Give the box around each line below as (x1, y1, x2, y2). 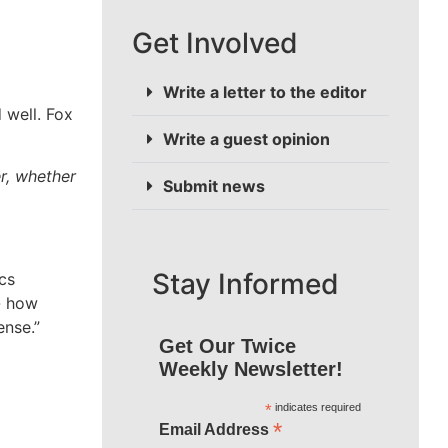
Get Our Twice (158, 335, 296, 358)
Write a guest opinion (163, 129, 330, 150)
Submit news (163, 176, 265, 197)
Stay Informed (152, 267, 339, 302)
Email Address (158, 421, 273, 439)
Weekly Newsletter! (158, 358, 343, 381)
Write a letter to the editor (163, 82, 367, 103)
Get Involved (132, 26, 298, 61)
